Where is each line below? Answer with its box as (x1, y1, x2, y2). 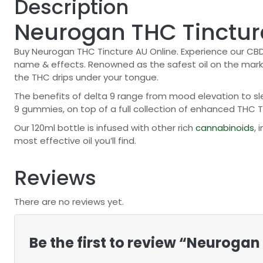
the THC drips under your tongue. (14, 70, 159, 83)
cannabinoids (195, 121, 254, 134)
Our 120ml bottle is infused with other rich (14, 121, 195, 134)
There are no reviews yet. (14, 195, 124, 208)
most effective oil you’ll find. (14, 134, 136, 147)
